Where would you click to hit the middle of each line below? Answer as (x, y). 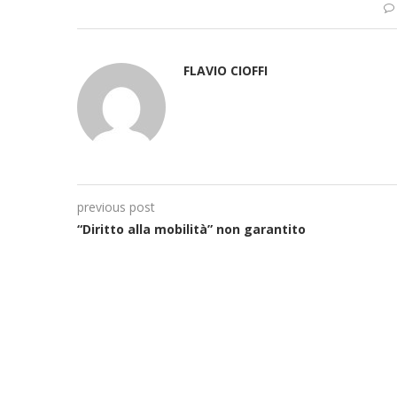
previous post (116, 206)
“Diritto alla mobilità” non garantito (191, 229)
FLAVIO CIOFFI (226, 70)
